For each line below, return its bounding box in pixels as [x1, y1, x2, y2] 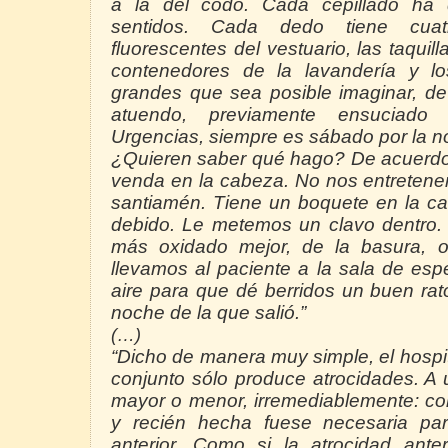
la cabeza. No [198, 170, 320, 192]
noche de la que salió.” [111, 302, 306, 324]
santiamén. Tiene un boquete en [111, 192, 405, 214]
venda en [111, 170, 199, 192]
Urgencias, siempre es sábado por [111, 126, 412, 148]
